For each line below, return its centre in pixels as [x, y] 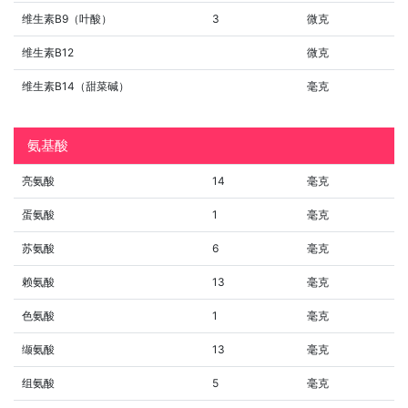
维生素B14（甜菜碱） [76, 86]
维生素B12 [48, 52]
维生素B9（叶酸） [67, 18]
